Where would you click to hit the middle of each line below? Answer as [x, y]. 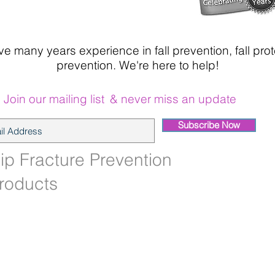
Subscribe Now [209, 125]
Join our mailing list [54, 99]
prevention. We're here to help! [137, 65]
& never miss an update [173, 99]
